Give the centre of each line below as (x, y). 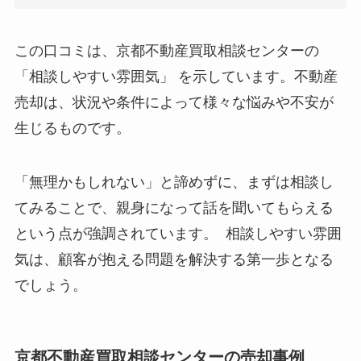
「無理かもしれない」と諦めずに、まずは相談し (174, 183)
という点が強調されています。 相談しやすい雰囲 (178, 234)
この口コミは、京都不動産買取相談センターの (166, 50)
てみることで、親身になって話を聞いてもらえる (174, 208)
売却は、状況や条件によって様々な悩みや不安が (174, 102)
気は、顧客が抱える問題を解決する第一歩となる (174, 260)
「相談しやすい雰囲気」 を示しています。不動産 (176, 76)
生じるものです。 (72, 128)
